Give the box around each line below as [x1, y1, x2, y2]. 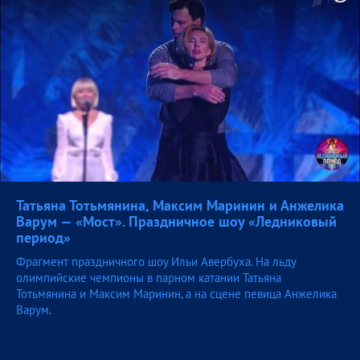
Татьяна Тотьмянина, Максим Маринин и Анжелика [16, 196, 344, 215]
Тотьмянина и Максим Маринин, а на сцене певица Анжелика [16, 286, 337, 302]
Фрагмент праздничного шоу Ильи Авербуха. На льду [16, 254, 296, 270]
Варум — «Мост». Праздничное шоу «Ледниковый [16, 212, 337, 231]
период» [16, 228, 71, 247]
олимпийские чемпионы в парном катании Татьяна [16, 270, 281, 286]
